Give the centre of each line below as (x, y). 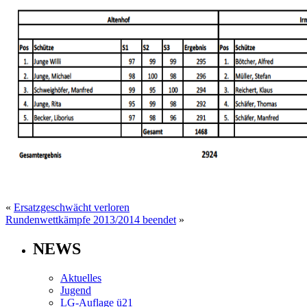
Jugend (76, 290)
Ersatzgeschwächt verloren (72, 207)
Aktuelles (81, 278)
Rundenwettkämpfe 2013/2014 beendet (91, 219)
